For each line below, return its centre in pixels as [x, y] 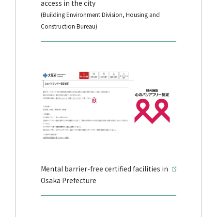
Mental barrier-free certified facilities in [104, 169]
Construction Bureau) [69, 26]
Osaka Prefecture [68, 180]
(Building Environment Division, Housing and [100, 15]
